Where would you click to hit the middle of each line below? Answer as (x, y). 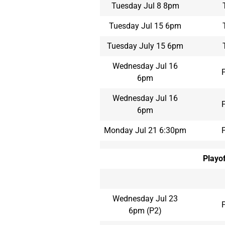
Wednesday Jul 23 (145, 198)
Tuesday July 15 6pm (145, 46)
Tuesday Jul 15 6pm (145, 26)
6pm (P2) (145, 210)
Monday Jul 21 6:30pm (145, 130)
